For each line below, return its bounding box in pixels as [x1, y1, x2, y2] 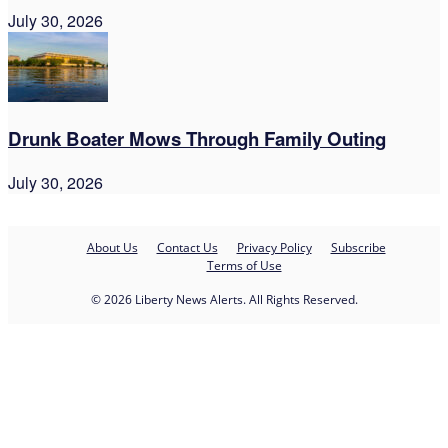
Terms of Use [206, 257, 282, 275]
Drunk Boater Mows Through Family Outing [8, 125, 386, 153]
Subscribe [330, 239, 386, 257]
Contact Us [156, 239, 218, 257]
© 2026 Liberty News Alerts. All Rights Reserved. [90, 291, 358, 309]
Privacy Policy [236, 239, 312, 257]
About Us [86, 239, 138, 257]
